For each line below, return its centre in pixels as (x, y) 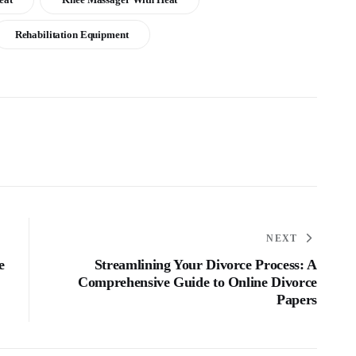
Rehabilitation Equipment (72, 34)
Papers (296, 300)
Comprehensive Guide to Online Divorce (197, 282)
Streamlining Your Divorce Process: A (205, 265)
